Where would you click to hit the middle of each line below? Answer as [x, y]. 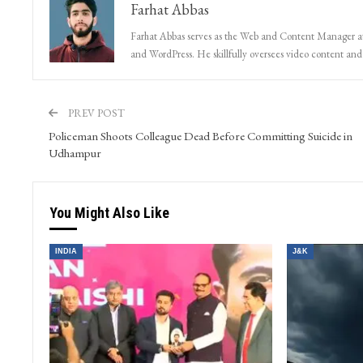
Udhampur [75, 153]
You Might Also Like [109, 213]
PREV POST [95, 113]
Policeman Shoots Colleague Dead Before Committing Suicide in [200, 136]
